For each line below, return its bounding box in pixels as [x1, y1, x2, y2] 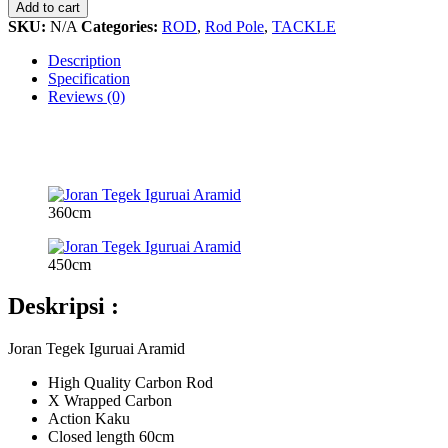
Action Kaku [48, 410, 130, 428]
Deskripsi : [8, 293, 119, 320]
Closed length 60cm [48, 428, 174, 446]
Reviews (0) [48, 87, 125, 105]
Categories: [81, 17, 162, 35]
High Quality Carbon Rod [48, 374, 213, 392]
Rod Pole [205, 17, 264, 35]
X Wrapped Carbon [48, 392, 172, 410]
